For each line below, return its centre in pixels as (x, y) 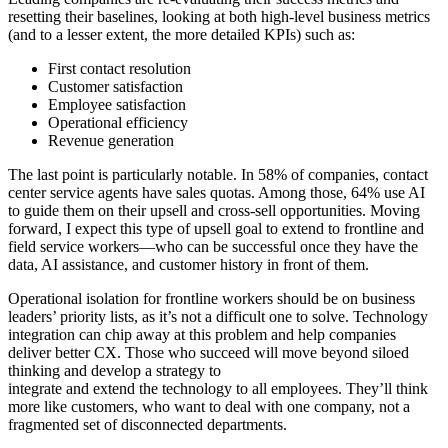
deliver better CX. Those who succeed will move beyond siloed (208, 353)
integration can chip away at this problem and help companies (202, 335)
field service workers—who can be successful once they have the (213, 247)
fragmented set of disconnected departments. (147, 425)
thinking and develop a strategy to (114, 371)
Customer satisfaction (115, 87)
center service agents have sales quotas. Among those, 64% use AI (216, 193)
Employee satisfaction (117, 105)
